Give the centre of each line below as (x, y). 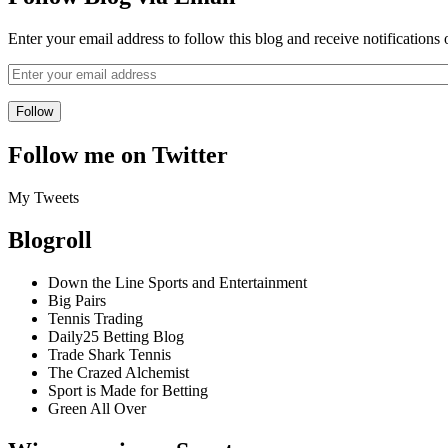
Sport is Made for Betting (128, 390)
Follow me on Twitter (118, 155)
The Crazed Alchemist (118, 372)
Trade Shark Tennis (109, 354)
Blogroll (50, 240)
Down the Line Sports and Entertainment (177, 282)
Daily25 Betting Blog (116, 336)
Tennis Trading (95, 318)
